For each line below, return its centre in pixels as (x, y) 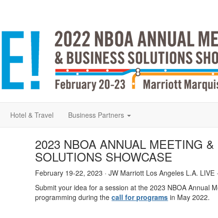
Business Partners (96, 115)
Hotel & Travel (32, 115)
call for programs (140, 197)
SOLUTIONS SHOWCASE (104, 156)
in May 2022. (189, 197)
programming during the (73, 197)
